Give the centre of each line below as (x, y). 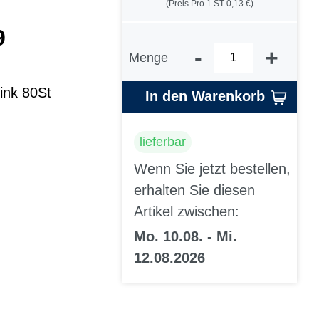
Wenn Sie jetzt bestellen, (212, 169)
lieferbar (163, 141)
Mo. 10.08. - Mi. (185, 237)
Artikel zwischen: (187, 212)
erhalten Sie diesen (194, 190)
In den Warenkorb (205, 96)
